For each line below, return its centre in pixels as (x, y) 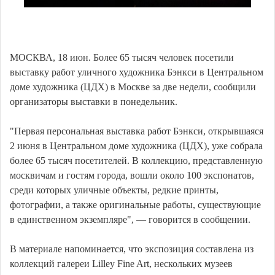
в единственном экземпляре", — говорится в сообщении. (130, 219)
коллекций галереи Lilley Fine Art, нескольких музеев (121, 263)
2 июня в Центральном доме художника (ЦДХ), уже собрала (136, 145)
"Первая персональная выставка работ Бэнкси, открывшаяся (137, 131)
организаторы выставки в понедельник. (94, 101)
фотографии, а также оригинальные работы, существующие (135, 204)
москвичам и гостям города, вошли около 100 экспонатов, (132, 175)
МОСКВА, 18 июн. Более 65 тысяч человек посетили (122, 57)
